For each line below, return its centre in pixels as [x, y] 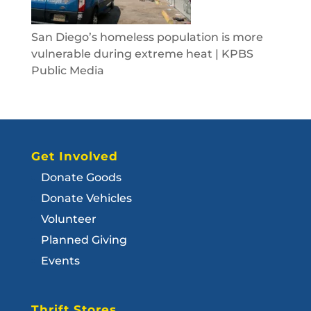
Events [60, 261]
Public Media [67, 70]
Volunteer [68, 219]
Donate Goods [81, 177]
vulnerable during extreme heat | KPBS [142, 54]
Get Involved [74, 156]
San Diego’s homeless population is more [147, 37]
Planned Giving [84, 240]
